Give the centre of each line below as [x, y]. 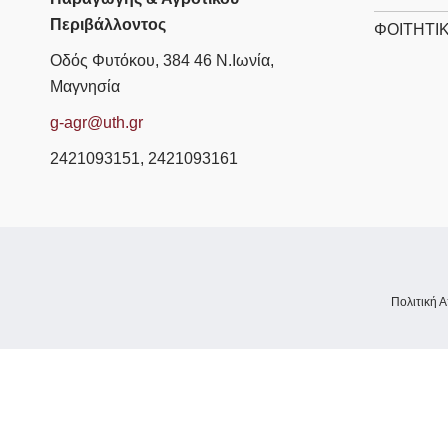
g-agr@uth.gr [96, 123]
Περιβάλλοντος [108, 25]
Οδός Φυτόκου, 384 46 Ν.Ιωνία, [162, 61]
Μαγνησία [85, 87]
